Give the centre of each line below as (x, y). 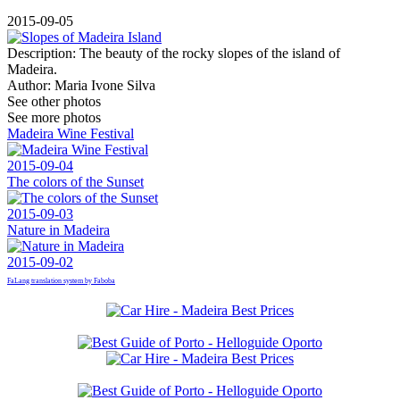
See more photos (54, 117)
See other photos (54, 101)
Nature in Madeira (58, 229)
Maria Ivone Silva (103, 85)
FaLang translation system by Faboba (61, 280)
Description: (42, 53)
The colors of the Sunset (75, 181)
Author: (29, 85)
